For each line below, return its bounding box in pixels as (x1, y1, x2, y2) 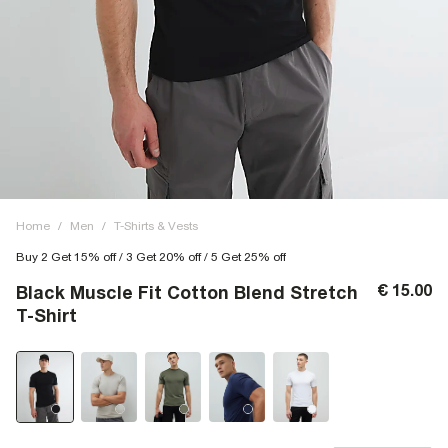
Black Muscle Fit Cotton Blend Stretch (16, 282, 358, 303)
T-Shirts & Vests (114, 219, 198, 233)
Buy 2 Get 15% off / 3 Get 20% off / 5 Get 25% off (16, 250, 286, 264)
